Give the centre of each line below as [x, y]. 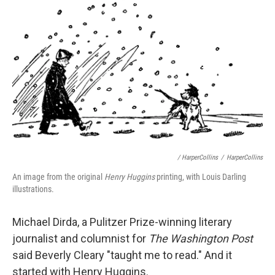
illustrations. [33, 189]
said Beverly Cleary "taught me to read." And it [122, 255]
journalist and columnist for [80, 238]
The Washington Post [201, 238]
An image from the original [58, 177]
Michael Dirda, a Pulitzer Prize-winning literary [122, 222]
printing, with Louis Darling [200, 177]
